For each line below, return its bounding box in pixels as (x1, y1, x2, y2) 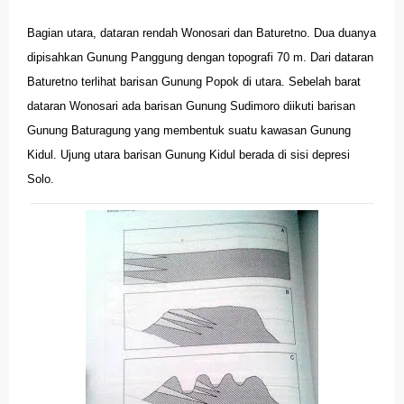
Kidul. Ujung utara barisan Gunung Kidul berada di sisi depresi (27, 147, 350, 161)
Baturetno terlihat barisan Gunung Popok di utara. (27, 74, 285, 88)
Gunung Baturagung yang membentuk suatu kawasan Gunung (27, 123, 351, 137)
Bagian (27, 25, 67, 40)
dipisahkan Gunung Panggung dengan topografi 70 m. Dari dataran (27, 50, 373, 64)
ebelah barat (297, 74, 361, 88)
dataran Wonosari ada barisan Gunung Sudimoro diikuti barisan (27, 98, 355, 113)
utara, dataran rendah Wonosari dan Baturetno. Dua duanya (67, 25, 376, 40)
